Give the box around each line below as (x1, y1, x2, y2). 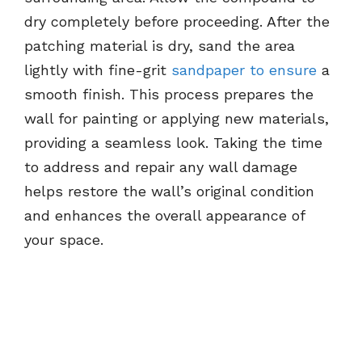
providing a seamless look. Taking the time (24, 134, 322, 152)
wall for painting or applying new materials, (24, 110, 329, 128)
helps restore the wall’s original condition (24, 183, 314, 200)
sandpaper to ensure (171, 61, 317, 79)
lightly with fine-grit (24, 61, 171, 79)
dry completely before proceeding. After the (24, 13, 330, 31)
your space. (24, 231, 103, 249)
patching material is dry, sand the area (24, 37, 295, 55)
